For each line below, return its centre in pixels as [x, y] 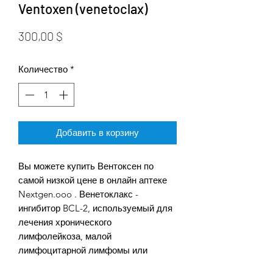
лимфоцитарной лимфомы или [83, 250]
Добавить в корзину [97, 132]
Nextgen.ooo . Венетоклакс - [78, 194]
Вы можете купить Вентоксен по [86, 166]
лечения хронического [65, 222]
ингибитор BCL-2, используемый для [95, 208]
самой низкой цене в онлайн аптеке [93, 180]
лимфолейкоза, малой [65, 236]
